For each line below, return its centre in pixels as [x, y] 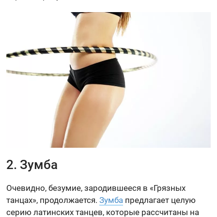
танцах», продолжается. [53, 200]
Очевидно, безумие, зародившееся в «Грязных [96, 188]
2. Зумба [32, 165]
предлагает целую [160, 200]
